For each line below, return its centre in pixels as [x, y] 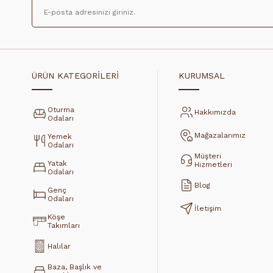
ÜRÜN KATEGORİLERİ [75, 76]
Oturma [61, 110]
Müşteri [207, 156]
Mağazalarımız [220, 136]
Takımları [64, 226]
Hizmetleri [213, 165]
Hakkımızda [215, 112]
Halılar [59, 246]
